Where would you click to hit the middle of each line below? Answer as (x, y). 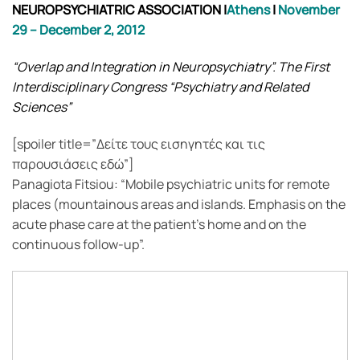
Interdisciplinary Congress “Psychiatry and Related (160, 86)
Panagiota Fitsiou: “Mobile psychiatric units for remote (171, 184)
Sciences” (44, 106)
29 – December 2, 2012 (78, 29)
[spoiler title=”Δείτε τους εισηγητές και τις (139, 143)
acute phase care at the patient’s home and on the (159, 224)
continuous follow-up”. (78, 244)
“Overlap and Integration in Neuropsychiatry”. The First (171, 66)
